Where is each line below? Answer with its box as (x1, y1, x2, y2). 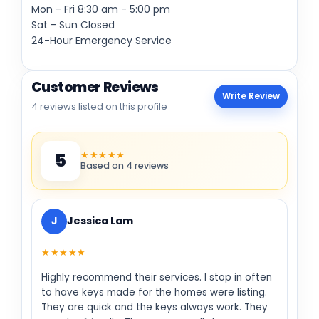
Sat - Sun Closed (31, 17, 115, 32)
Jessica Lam (67, 214, 133, 229)
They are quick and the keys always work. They (41, 300, 268, 314)
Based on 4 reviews (80, 159, 169, 172)
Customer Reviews (31, 77, 159, 97)
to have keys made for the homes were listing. (41, 285, 267, 299)
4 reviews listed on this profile (31, 99, 167, 113)
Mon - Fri (31, 1, 78, 16)
